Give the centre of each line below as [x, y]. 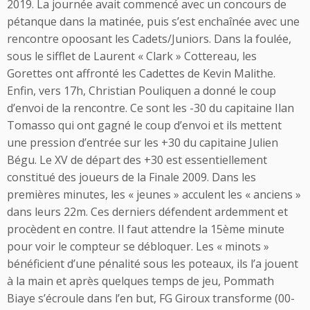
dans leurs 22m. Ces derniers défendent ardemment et [147, 212]
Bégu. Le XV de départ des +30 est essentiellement [137, 160]
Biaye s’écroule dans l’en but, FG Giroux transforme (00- [151, 298]
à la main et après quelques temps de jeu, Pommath [140, 281]
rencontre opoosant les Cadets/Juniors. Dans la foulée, [149, 39]
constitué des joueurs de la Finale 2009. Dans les [131, 177]
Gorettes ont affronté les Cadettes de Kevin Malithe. [141, 73]
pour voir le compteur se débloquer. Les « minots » [138, 246]
